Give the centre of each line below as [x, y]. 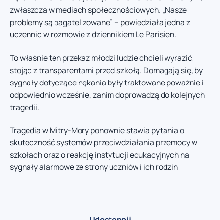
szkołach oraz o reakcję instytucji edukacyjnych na [99, 155]
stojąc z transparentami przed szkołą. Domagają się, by [106, 70]
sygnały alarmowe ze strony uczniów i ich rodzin [94, 167]
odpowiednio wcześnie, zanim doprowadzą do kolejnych [107, 95]
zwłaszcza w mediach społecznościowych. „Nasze [98, 10]
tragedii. [25, 107]
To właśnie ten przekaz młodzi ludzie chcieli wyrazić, [102, 58]
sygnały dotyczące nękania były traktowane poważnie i [107, 82]
